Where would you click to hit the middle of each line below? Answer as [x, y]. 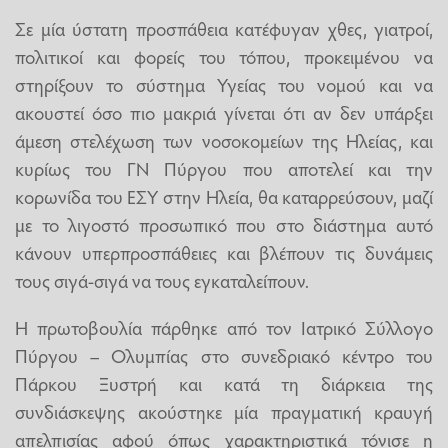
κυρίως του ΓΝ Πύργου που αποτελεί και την [224, 167]
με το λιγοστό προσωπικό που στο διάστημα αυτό [224, 223]
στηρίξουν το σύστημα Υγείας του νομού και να [224, 83]
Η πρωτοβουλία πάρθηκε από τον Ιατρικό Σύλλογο [224, 327]
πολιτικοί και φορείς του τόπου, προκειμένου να [224, 55]
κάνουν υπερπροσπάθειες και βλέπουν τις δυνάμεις [224, 251]
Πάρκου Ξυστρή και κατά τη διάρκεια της [224, 383]
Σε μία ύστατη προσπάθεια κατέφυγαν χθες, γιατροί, [224, 27]
